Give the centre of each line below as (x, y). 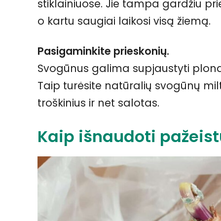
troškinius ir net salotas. (98, 103)
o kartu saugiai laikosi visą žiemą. (124, 21)
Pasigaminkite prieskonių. (103, 51)
